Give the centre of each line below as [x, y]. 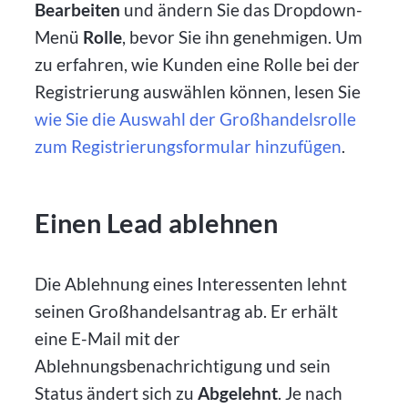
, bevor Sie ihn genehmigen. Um [243, 36]
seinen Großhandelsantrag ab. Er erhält [187, 311]
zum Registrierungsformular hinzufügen [189, 146]
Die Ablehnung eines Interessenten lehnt [191, 283]
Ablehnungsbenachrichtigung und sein [183, 365]
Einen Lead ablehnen [157, 223]
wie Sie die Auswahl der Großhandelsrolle [196, 118]
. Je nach [311, 393]
